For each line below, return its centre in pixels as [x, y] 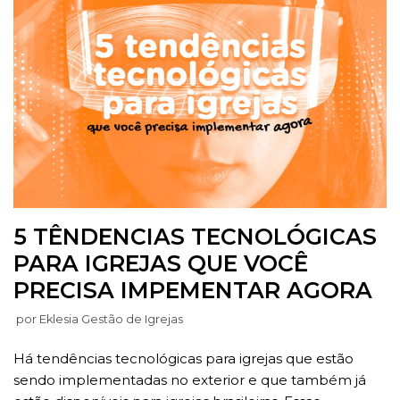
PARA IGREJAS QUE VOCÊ [161, 263]
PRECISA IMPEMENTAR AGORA [193, 290]
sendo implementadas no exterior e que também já [190, 379]
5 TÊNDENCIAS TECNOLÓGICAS [195, 236]
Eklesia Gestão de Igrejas [111, 319]
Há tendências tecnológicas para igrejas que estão [183, 358]
